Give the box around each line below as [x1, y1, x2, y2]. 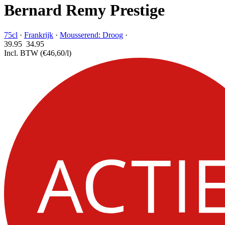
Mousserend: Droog [60, 30, 123, 39]
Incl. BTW [4, 48, 40, 57]
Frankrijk [24, 30, 53, 39]
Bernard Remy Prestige [4, 1, 165, 20]
